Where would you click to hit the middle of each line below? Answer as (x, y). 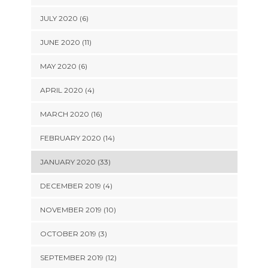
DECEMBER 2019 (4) (76, 186)
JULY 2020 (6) (64, 18)
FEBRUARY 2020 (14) (77, 138)
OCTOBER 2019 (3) (73, 234)
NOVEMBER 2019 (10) (78, 210)
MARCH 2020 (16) (71, 114)
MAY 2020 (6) (63, 66)
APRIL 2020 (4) (67, 90)
